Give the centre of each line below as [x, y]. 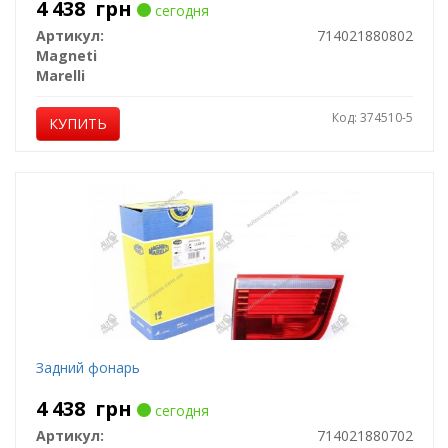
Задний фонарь [87, 367]
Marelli [60, 75]
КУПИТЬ [77, 123]
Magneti [66, 55]
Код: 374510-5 [372, 117]
